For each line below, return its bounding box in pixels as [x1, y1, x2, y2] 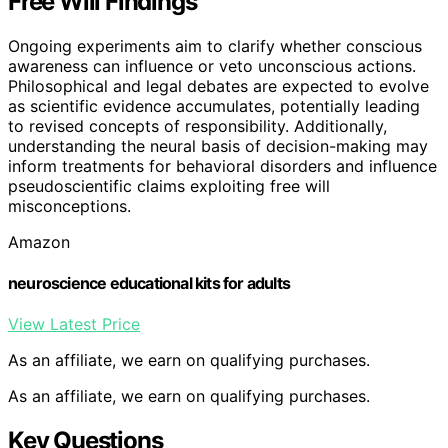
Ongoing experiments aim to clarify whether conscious [8, 35, 422, 56]
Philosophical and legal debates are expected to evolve [8, 75, 429, 96]
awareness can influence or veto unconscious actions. [8, 55, 416, 76]
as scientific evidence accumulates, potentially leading [8, 95, 420, 116]
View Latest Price [8, 314, 140, 335]
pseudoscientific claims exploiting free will [8, 175, 330, 196]
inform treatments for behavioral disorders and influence [8, 155, 437, 176]
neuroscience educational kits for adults [8, 272, 290, 293]
